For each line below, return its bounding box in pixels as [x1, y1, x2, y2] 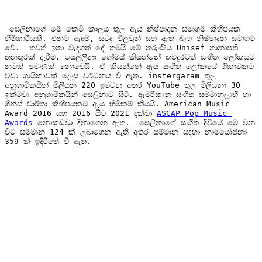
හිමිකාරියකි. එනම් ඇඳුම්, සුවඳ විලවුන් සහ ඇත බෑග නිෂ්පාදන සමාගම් [5, 33, 255, 43]
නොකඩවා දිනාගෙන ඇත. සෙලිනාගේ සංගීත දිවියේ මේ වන [33, 118, 255, 127]
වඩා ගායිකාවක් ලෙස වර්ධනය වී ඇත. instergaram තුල [5, 71, 216, 80]
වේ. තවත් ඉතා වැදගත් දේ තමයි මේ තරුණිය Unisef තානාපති [5, 43, 238, 52]
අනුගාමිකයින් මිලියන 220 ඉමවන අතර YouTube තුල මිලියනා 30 [5, 80, 240, 89]
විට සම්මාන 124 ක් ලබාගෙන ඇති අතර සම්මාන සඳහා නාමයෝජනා [5, 127, 247, 136]
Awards [5, 118, 33, 127]
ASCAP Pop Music [157, 108, 227, 118]
